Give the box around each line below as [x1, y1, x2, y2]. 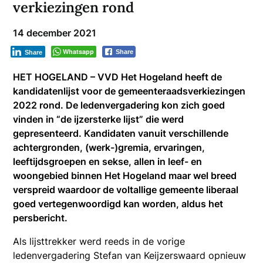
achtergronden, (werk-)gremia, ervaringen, [13, 141, 205, 153]
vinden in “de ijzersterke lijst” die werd [13, 113, 184, 125]
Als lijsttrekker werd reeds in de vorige [13, 235, 186, 247]
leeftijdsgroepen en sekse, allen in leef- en [13, 155, 203, 167]
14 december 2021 [13, 26, 97, 39]
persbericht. [13, 211, 68, 224]
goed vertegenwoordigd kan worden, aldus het [13, 197, 224, 210]
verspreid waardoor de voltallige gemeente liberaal [13, 183, 239, 195]
